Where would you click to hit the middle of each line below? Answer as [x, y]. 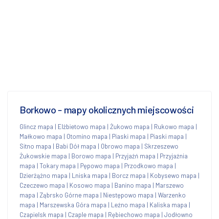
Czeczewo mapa [42, 185]
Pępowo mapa [100, 165]
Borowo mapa [91, 156]
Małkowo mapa [41, 136]
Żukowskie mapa [43, 156]
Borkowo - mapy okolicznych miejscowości [107, 109]
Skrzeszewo [161, 146]
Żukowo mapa [130, 126]
